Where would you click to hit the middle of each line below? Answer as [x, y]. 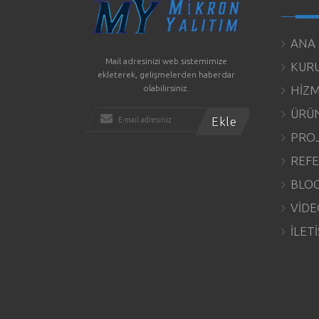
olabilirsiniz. [166, 88]
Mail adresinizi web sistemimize [166, 61]
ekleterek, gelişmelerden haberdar [166, 74]
